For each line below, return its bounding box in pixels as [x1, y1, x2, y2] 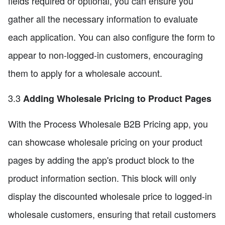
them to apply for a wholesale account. [8, 66, 162, 80]
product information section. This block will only [8, 171, 196, 185]
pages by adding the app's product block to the [8, 153, 194, 167]
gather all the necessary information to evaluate [8, 12, 198, 26]
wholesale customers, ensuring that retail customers [8, 207, 216, 221]
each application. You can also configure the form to [8, 30, 215, 44]
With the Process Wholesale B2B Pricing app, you [8, 117, 208, 131]
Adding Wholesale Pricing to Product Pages [23, 92, 211, 105]
